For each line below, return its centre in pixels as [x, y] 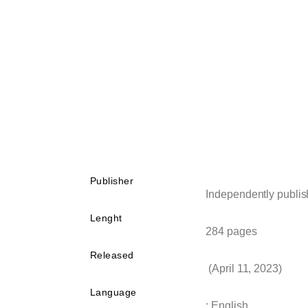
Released [112, 255]
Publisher [112, 181]
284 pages [231, 231]
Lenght [106, 218]
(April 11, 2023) [244, 268]
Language [113, 292]
